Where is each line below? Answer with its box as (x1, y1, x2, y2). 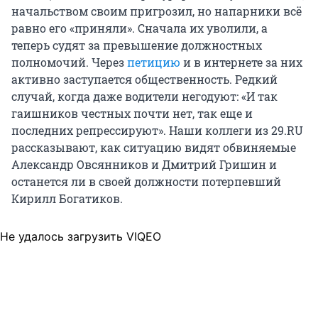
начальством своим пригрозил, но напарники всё (11, 3, 302, 18)
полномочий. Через (11, 54, 127, 70)
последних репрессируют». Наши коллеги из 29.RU (11, 122, 303, 138)
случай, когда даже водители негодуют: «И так (11, 88, 278, 104)
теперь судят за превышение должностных (11, 37, 262, 53)
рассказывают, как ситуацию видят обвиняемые (11, 139, 296, 155)
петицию (127, 54, 180, 70)
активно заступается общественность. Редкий (11, 71, 278, 87)
